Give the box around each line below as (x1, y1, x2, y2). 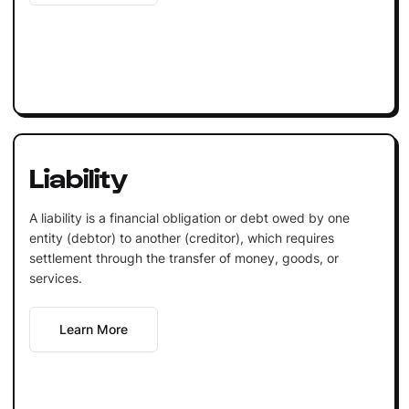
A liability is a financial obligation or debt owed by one (28, 209, 350, 225)
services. (28, 269, 82, 286)
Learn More (58, 320, 128, 337)
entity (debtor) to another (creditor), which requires (28, 229, 334, 246)
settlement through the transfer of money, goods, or (28, 249, 339, 266)
